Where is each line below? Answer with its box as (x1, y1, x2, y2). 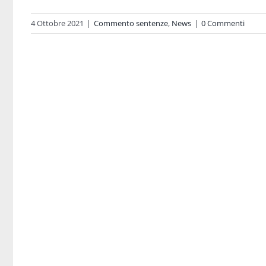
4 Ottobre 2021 (31, 17, 84, 28)
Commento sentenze (94, 17, 168, 28)
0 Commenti (201, 17, 245, 28)
